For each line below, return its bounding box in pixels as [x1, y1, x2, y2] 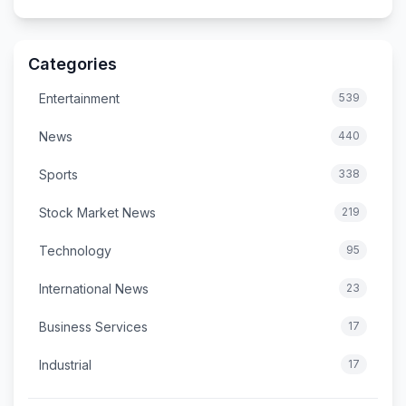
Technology [39, 242, 111, 258]
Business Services [39, 318, 148, 334]
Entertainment [39, 90, 120, 106]
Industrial [39, 356, 92, 372]
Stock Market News [39, 204, 156, 220]
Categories [28, 54, 117, 73]
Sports [39, 166, 78, 182]
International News [39, 280, 149, 296]
